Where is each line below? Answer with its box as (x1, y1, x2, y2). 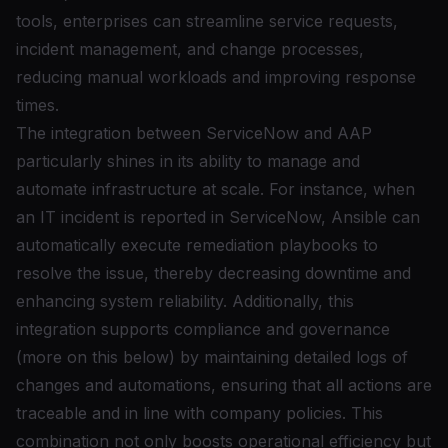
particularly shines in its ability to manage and (16, 151, 360, 171)
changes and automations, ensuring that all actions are (16, 375, 432, 395)
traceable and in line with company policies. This (16, 403, 383, 423)
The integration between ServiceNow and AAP (16, 123, 372, 143)
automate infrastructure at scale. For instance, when (16, 179, 415, 199)
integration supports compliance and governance (16, 319, 390, 339)
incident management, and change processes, (16, 39, 364, 59)
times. (16, 95, 59, 115)
